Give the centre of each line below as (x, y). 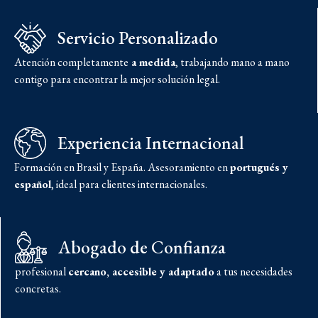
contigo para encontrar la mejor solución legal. (117, 79)
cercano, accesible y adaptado (141, 272)
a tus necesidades (253, 272)
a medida (152, 62)
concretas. (38, 289)
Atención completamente (71, 62)
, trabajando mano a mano (232, 62)
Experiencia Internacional (151, 142)
